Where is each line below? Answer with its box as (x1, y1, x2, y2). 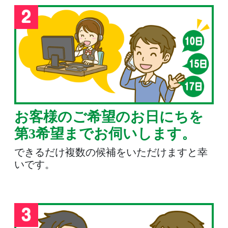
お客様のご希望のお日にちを (14, 109, 204, 125)
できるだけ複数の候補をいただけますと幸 (14, 147, 208, 158)
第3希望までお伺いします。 (14, 126, 196, 142)
